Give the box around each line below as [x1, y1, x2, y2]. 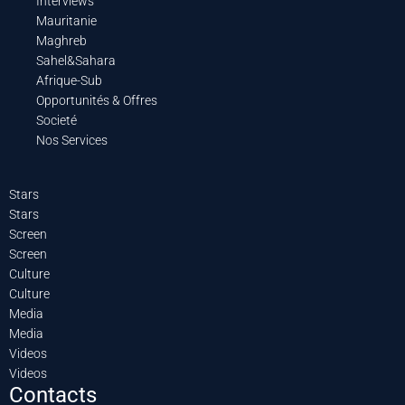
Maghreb [36, 33, 87, 48]
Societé [36, 113, 77, 127]
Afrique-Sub [36, 73, 102, 88]
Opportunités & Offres [36, 93, 157, 108]
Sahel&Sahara [36, 53, 116, 68]
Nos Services [36, 133, 108, 147]
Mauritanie [36, 14, 97, 28]
